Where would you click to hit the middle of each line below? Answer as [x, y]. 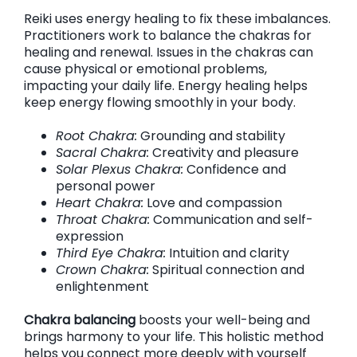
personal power [106, 186]
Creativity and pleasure [224, 153]
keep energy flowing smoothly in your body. [160, 102]
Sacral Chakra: [102, 153]
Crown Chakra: [102, 270]
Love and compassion [213, 203]
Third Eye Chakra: [111, 253]
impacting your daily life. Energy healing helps [166, 86]
